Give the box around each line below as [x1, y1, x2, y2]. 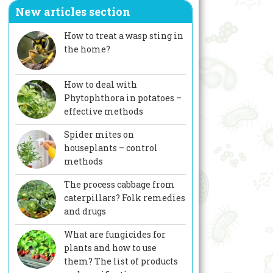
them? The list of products [63, 255, 178, 268]
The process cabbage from [63, 179, 175, 191]
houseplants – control [63, 142, 158, 154]
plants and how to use [63, 242, 157, 254]
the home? [63, 43, 110, 55]
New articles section [15, 4, 130, 19]
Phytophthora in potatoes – [63, 92, 182, 104]
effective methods [63, 105, 143, 118]
